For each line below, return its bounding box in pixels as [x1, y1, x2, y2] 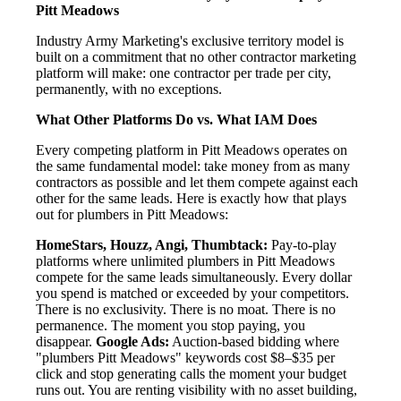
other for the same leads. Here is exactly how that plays [36, 191, 346, 207]
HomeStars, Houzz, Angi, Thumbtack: [36, 237, 268, 253]
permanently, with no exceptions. [36, 81, 222, 98]
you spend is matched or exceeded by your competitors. [36, 286, 349, 302]
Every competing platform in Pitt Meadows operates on [36, 142, 347, 158]
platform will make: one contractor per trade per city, [36, 65, 331, 81]
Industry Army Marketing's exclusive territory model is [36, 33, 344, 49]
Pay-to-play [268, 237, 337, 253]
